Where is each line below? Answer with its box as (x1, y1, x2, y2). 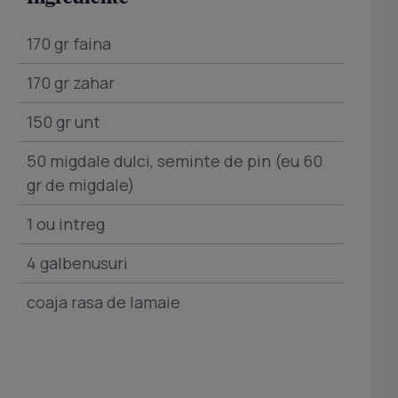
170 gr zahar (27, 72, 115, 94)
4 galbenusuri (27, 252, 128, 275)
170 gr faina (27, 33, 111, 55)
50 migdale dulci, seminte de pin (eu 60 (27, 150, 322, 172)
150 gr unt (27, 111, 100, 133)
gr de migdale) (27, 174, 135, 196)
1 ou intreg (27, 213, 105, 235)
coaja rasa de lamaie (27, 291, 180, 314)
